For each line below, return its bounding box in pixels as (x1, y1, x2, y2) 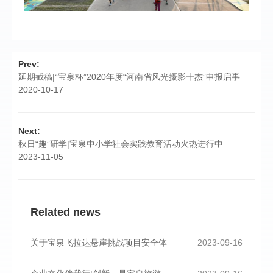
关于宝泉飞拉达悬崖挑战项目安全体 (30, 237, 167, 247)
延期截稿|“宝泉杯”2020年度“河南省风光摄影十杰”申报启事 (18, 71, 240, 82)
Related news (30, 205, 101, 218)
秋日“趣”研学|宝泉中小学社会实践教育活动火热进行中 (18, 138, 223, 149)
